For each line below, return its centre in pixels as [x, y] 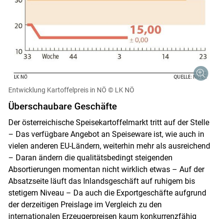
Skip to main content [109, 123]
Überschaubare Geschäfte [62, 106]
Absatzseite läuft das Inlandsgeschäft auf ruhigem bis [101, 181]
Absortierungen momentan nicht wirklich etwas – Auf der [106, 169]
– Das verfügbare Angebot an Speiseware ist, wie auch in [106, 134]
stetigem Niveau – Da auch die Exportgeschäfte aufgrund [107, 193]
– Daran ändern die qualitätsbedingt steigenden [90, 157]
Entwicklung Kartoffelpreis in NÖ [57, 90]
